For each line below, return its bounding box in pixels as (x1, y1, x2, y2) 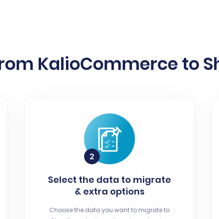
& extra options (74, 185, 145, 197)
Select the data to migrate (48, 173, 171, 186)
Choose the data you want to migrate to (49, 205, 170, 214)
